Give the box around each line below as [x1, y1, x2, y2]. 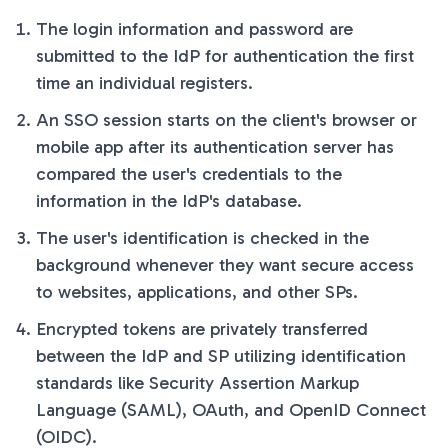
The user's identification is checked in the [36, 226, 369, 249]
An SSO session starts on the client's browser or [36, 108, 417, 131]
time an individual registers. [36, 71, 263, 94]
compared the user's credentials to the [36, 162, 342, 185]
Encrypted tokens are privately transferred [36, 317, 368, 340]
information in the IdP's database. [36, 189, 312, 212]
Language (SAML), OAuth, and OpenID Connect [36, 398, 426, 421]
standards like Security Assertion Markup [36, 371, 359, 394]
